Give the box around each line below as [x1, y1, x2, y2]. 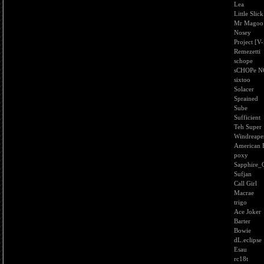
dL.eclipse [234, 236, 262, 243]
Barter [234, 217, 250, 225]
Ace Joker [234, 208, 261, 215]
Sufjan [234, 170, 252, 177]
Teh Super [234, 123, 262, 130]
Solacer [234, 85, 254, 93]
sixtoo [234, 76, 250, 83]
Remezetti [234, 48, 260, 55]
